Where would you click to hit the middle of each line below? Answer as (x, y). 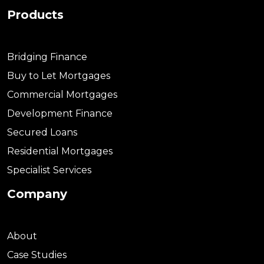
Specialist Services (49, 170)
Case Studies (37, 255)
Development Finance (60, 113)
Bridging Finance (47, 57)
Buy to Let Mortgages (59, 76)
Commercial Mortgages (62, 95)
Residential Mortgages (60, 151)
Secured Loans (42, 132)
